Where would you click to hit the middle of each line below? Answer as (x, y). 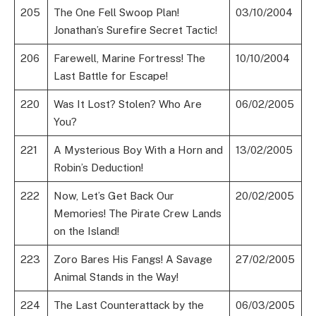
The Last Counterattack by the (128, 305)
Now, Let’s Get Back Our (114, 196)
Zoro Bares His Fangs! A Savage (133, 260)
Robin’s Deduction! (98, 168)
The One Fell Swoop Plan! (116, 13)
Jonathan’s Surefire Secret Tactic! (135, 30)
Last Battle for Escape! (110, 76)
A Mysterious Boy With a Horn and (138, 150)
